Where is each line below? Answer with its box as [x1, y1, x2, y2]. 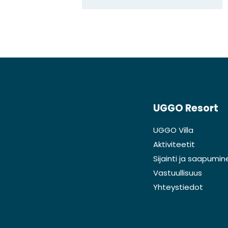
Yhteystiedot [153, 181, 204, 192]
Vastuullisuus [153, 167, 203, 178]
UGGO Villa [153, 124, 194, 135]
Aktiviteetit [153, 138, 195, 150]
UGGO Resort [153, 101, 219, 115]
